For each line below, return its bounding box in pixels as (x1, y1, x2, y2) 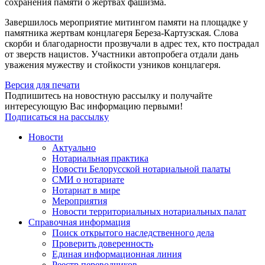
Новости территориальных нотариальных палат (52, 206, 246, 217)
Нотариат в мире (52, 185, 120, 196)
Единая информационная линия (52, 249, 182, 260)
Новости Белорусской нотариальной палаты (52, 164, 231, 174)
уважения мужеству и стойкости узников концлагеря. (5, 60, 221, 70)
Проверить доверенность (52, 238, 153, 249)
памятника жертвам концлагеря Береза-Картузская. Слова (5, 28, 238, 38)
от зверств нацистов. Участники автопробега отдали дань (5, 49, 238, 60)
